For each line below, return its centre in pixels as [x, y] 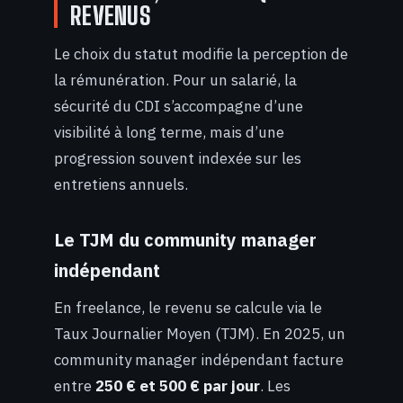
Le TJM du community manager [185, 240]
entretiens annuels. [121, 185]
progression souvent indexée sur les [178, 159]
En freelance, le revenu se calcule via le [188, 307]
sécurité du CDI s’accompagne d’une [179, 107]
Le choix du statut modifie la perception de [201, 54]
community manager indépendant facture [199, 359]
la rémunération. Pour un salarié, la [175, 81]
